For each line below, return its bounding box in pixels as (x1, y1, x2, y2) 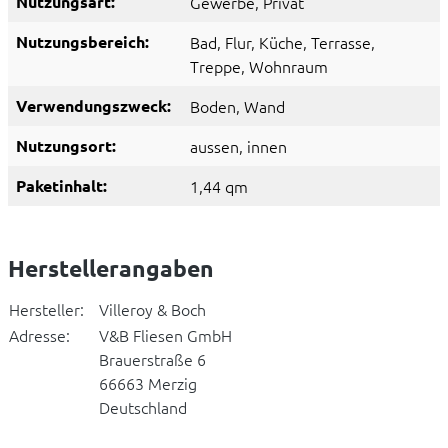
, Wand (236, 95, 285, 118)
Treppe (190, 55, 241, 78)
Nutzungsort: (16, 135, 116, 157)
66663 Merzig (99, 372, 197, 395)
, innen (239, 135, 287, 158)
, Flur (217, 31, 251, 54)
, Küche (251, 31, 303, 54)
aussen (190, 135, 239, 158)
